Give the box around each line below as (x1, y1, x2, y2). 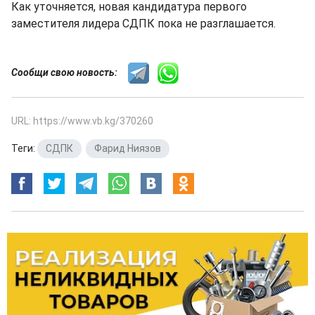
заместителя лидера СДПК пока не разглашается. (11, 16, 276, 30)
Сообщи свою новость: (11, 66, 128, 78)
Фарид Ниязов (94, 142, 161, 154)
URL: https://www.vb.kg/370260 (11, 115, 153, 127)
